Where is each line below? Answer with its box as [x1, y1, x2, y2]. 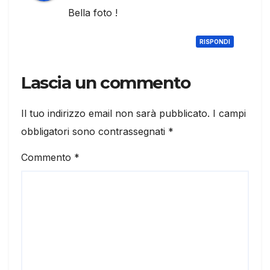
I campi [213, 107, 246, 120]
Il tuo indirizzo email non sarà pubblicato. [21, 107, 210, 120]
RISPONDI [199, 37, 230, 45]
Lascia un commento [21, 72, 190, 93]
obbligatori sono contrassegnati [21, 125, 168, 138]
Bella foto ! [68, 6, 118, 19]
